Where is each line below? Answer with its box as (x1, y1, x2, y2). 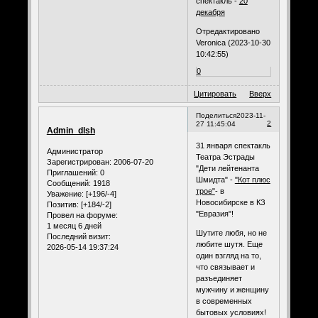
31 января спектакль (195, 141, 270, 150)
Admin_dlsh (46, 125, 95, 136)
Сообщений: (46, 179, 91, 188)
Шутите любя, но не (195, 228, 267, 237)
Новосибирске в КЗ (195, 197, 265, 207)
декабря (195, 8, 225, 17)
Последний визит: (46, 232, 111, 241)
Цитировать (194, 89, 237, 99)
